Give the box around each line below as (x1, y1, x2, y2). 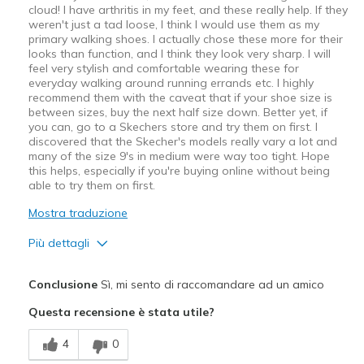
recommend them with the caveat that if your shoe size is (28, 89, 332, 105)
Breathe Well (32, 320, 97, 334)
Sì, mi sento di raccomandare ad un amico (97, 276, 324, 292)
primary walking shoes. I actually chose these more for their (28, 31, 343, 46)
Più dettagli (28, 235, 89, 250)
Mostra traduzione (28, 205, 128, 220)
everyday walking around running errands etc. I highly (28, 75, 314, 90)
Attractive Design (32, 289, 118, 303)
